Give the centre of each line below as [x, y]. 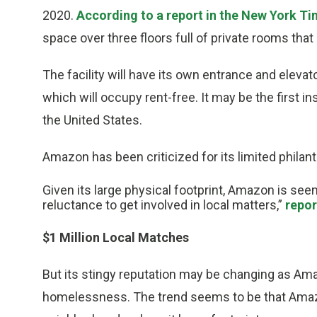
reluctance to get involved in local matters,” [164, 205]
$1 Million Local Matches [116, 238]
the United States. [92, 120]
